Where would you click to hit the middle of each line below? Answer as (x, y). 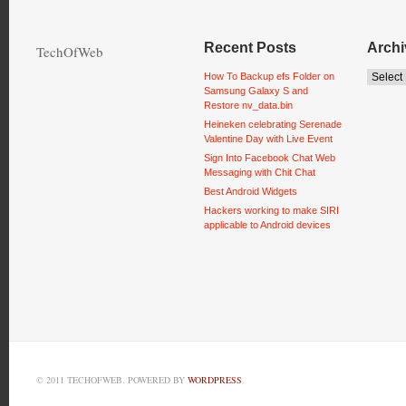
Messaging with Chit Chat (260, 172)
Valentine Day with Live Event (268, 139)
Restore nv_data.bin (248, 105)
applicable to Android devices (267, 225)
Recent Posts (250, 48)
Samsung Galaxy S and (256, 91)
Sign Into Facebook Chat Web (270, 158)
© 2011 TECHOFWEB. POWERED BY (112, 380)
